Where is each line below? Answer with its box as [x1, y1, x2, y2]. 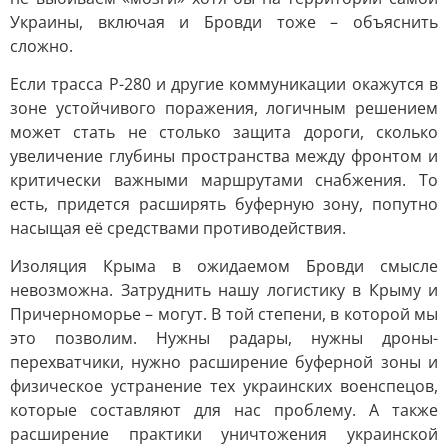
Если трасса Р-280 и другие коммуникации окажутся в [10, 73, 438, 95]
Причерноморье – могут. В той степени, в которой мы [10, 303, 438, 325]
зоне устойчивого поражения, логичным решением [10, 97, 438, 119]
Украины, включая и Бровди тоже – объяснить [10, 11, 438, 33]
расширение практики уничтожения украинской [10, 423, 438, 445]
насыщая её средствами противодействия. [10, 217, 346, 239]
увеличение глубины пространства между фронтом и [10, 145, 438, 167]
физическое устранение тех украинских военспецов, [10, 375, 438, 397]
